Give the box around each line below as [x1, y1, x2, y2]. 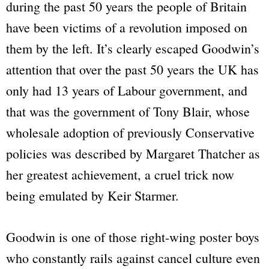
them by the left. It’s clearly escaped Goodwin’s [6, 40, 259, 58]
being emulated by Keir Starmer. [6, 187, 179, 205]
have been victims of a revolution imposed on [6, 19, 247, 37]
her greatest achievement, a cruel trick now [6, 166, 234, 184]
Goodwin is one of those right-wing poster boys [6, 228, 259, 246]
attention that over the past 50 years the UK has [6, 61, 259, 79]
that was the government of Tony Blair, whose [6, 103, 250, 121]
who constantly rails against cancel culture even [6, 249, 260, 267]
